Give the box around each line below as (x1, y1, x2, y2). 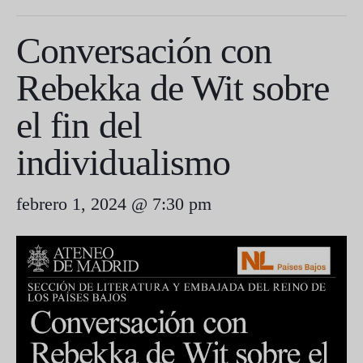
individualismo (16, 141, 240, 183)
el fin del (16, 104, 142, 146)
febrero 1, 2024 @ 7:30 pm (16, 193, 211, 214)
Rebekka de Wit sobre (16, 66, 329, 109)
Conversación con (16, 29, 272, 71)
